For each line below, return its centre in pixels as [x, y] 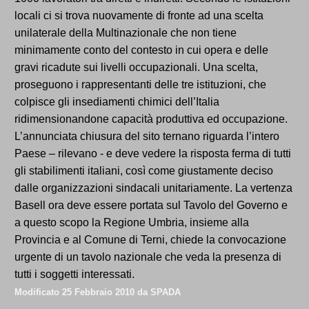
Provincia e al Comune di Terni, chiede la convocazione [150, 240]
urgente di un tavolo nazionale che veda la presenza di [148, 257]
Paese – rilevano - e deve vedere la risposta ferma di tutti [153, 154]
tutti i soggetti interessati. [74, 275]
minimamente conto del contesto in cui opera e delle [141, 50]
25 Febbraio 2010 [98, 292]
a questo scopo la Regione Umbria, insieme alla [132, 223]
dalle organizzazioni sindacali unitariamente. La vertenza [153, 188]
